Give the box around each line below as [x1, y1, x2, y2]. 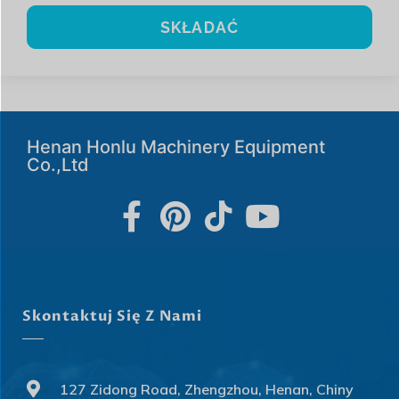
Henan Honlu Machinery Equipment [27, 136, 325, 159]
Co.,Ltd [27, 154, 89, 176]
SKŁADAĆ [160, 18, 239, 37]
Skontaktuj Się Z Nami [22, 306, 202, 327]
